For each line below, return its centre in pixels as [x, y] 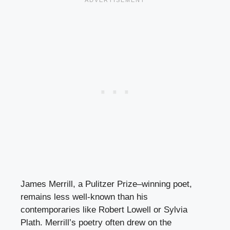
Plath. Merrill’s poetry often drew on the [96, 223]
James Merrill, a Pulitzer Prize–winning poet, [106, 184]
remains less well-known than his [84, 197]
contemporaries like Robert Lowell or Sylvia [104, 210]
